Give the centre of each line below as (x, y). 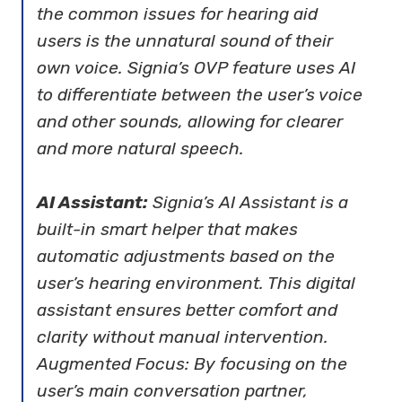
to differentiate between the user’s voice (200, 94)
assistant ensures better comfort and (188, 310)
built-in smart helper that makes (168, 229)
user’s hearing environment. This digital (197, 283)
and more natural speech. (141, 148)
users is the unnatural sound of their (185, 40)
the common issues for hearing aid (178, 13)
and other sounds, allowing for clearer (190, 121)
